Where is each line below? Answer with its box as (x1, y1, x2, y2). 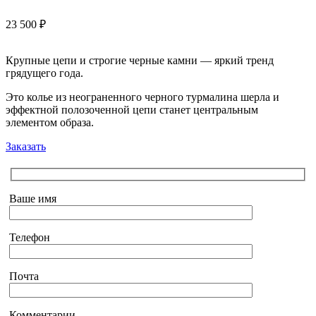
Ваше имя (9, 193, 56, 205)
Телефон (9, 231, 50, 244)
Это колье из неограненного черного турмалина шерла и (6, 90, 279, 103)
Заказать (6, 140, 46, 152)
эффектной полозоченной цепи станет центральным (6, 103, 258, 116)
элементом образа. (6, 116, 94, 128)
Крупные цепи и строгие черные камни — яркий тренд (6, 54, 274, 66)
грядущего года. (6, 66, 83, 79)
